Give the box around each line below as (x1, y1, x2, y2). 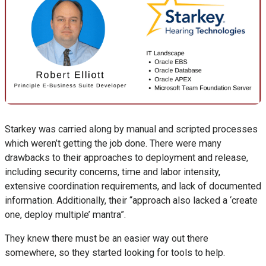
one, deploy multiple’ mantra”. (5, 209, 126, 221)
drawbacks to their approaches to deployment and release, (5, 152, 248, 164)
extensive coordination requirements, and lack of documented (5, 180, 261, 192)
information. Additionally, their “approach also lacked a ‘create (5, 195, 258, 207)
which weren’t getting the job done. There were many (5, 138, 221, 150)
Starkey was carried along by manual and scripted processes (5, 123, 258, 135)
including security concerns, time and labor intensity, (5, 166, 220, 178)
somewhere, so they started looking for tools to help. (5, 247, 225, 259)
